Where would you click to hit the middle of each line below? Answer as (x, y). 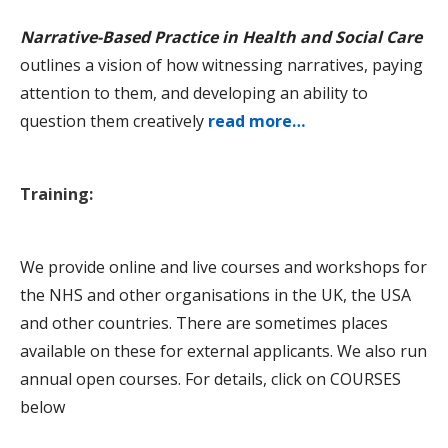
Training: (56, 193)
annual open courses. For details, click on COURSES (210, 378)
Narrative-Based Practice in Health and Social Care (221, 36)
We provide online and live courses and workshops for (223, 266)
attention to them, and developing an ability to (194, 92)
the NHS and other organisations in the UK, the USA (215, 294)
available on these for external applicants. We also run (223, 350)
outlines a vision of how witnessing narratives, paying (221, 64)
